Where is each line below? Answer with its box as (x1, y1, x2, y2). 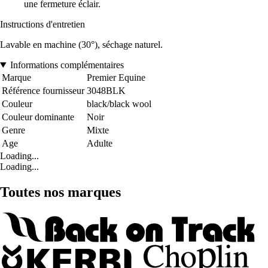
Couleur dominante (2, 112, 74, 123)
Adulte (87, 138, 112, 149)
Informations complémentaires (10, 60, 124, 71)
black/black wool (87, 99, 151, 109)
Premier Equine (87, 72, 145, 83)
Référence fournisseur (2, 86, 84, 96)
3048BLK (87, 86, 126, 96)
